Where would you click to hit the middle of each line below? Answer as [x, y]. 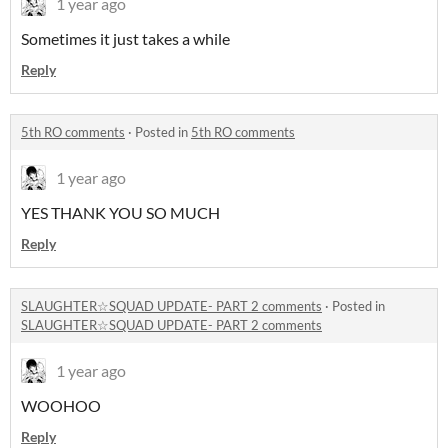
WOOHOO [61, 405]
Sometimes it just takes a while [125, 38]
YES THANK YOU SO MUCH [122, 212]
